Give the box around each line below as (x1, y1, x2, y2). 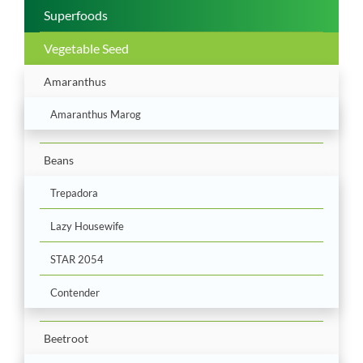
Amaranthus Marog (50, 107, 141, 121)
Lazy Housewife (50, 219, 124, 233)
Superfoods (44, 6, 108, 23)
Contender (50, 285, 100, 299)
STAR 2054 (50, 252, 104, 266)
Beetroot (44, 331, 88, 345)
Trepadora (50, 186, 98, 199)
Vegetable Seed (44, 40, 129, 56)
